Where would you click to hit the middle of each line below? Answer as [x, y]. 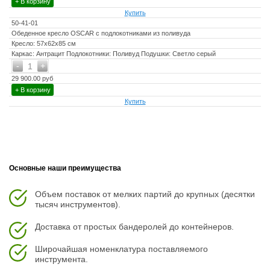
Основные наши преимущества [65, 168]
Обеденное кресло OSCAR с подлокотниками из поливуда [101, 33]
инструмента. [61, 259]
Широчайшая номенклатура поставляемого [121, 249]
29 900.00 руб [32, 78]
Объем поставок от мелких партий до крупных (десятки [145, 194]
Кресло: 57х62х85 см [44, 43]
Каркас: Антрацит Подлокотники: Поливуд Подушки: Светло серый [114, 54]
